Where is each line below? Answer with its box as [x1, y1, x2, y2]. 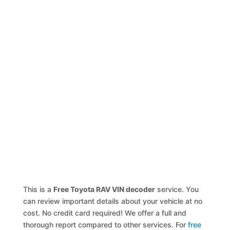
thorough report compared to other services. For [23, 220, 188, 229]
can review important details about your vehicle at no [23, 197, 203, 205]
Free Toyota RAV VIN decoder [53, 185, 156, 194]
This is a [23, 185, 54, 194]
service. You [155, 185, 199, 194]
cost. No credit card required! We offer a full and [23, 208, 187, 217]
